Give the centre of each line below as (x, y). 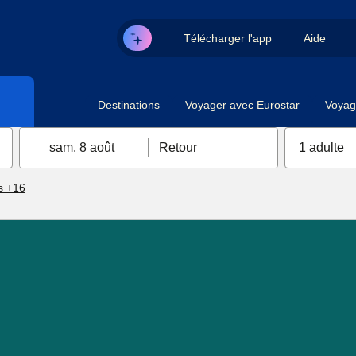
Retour (178, 147)
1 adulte (321, 147)
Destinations (128, 105)
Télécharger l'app (228, 38)
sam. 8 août (82, 147)
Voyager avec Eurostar (242, 105)
